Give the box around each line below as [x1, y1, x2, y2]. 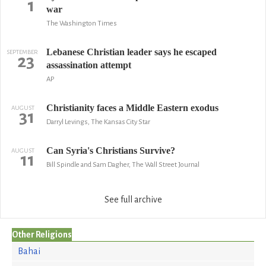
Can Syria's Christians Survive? [46, 145, 175, 156]
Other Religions [12, 230, 72, 239]
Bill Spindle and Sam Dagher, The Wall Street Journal [46, 161, 199, 169]
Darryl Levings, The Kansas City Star [46, 118, 150, 126]
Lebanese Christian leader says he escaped [46, 47, 217, 57]
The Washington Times [46, 20, 117, 27]
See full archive [104, 195, 162, 204]
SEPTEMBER [7, 49, 38, 55]
